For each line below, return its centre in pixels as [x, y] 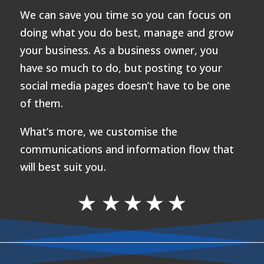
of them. [41, 103]
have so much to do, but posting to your [121, 68]
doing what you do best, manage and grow [126, 33]
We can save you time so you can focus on [125, 15]
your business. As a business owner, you [119, 50]
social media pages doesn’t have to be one [125, 86]
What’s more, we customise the [98, 132]
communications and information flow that [127, 149]
